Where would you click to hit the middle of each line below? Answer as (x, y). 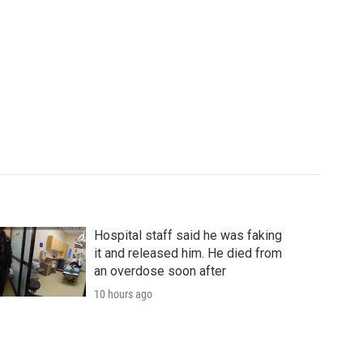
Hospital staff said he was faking (188, 236)
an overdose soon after (160, 271)
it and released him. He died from (188, 254)
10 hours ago (123, 295)
